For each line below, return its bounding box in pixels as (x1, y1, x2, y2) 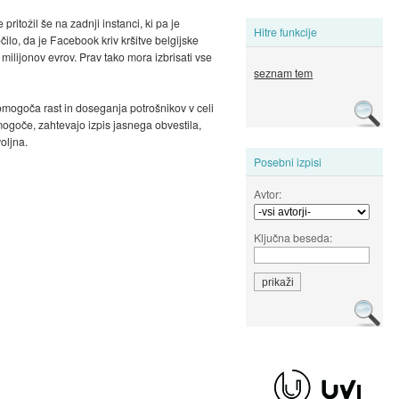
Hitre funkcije (254, 24, 318, 40)
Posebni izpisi (254, 153, 322, 169)
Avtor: (254, 185, 282, 201)
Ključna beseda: (254, 229, 333, 245)
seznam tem (254, 65, 313, 81)
